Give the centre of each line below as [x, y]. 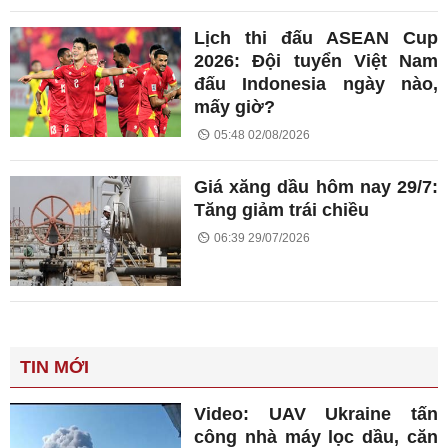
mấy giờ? [235, 107]
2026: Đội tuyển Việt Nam [316, 61]
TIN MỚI [54, 366]
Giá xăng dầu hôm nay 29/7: [316, 187]
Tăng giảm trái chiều [282, 210]
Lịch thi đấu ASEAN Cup [316, 38]
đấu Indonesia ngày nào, [316, 84]
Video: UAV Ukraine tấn [316, 413]
